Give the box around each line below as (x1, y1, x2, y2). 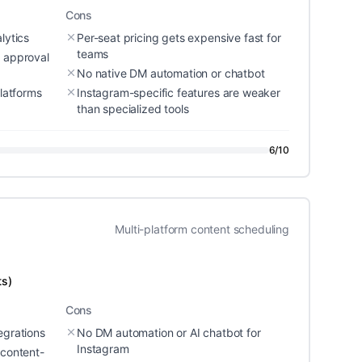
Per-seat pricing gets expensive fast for (77, 31, 281, 44)
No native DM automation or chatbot (77, 66, 265, 80)
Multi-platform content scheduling (115, 222, 289, 236)
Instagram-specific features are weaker (77, 86, 280, 99)
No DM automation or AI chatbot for (77, 326, 261, 339)
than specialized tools (77, 102, 189, 116)
